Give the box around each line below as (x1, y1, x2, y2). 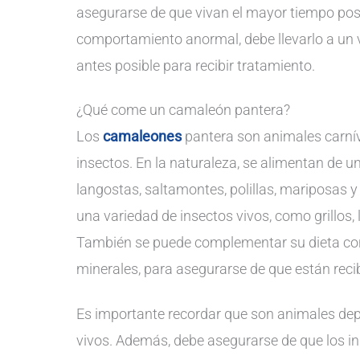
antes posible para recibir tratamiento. (76, 56, 315, 74)
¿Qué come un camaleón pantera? (76, 101, 290, 119)
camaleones (103, 128, 182, 145)
